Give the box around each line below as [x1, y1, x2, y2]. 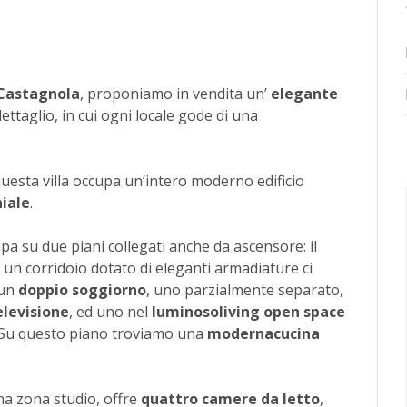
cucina [273, 323, 320, 344]
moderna [207, 323, 273, 344]
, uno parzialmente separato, [146, 280, 343, 301]
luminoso [152, 302, 219, 323]
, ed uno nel [69, 302, 152, 323]
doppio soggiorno [18, 280, 146, 301]
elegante [271, 84, 338, 104]
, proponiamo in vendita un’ [80, 84, 271, 104]
